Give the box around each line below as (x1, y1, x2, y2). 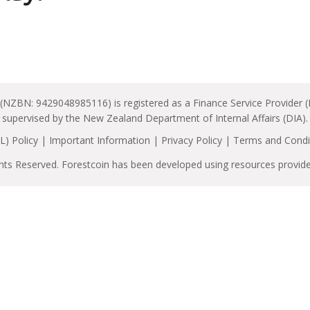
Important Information (49, 134, 150, 147)
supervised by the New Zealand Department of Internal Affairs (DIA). (2, 111, 308, 125)
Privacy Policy (161, 134, 222, 147)
